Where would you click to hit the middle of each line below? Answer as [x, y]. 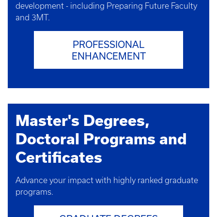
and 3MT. [33, 17]
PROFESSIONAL [108, 45]
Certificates [59, 157]
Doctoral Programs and [101, 139]
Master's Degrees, [83, 120]
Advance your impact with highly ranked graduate [107, 180]
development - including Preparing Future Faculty [106, 6]
